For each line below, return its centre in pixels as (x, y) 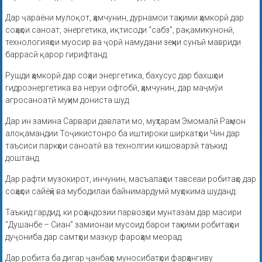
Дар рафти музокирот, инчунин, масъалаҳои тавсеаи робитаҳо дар (130, 179)
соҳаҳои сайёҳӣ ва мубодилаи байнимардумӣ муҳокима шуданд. (121, 192)
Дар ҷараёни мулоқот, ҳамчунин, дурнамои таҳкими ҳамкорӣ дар (124, 18)
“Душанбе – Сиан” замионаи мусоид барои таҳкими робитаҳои (122, 225)
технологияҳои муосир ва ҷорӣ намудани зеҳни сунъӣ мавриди (123, 42)
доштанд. (23, 158)
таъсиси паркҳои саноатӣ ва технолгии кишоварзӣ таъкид (116, 146)
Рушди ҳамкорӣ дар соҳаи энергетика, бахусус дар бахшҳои (114, 76)
